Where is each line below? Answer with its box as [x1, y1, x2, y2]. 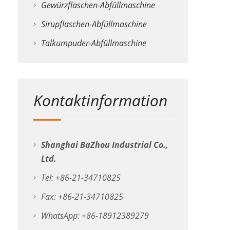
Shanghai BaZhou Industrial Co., [41, 139, 168, 150]
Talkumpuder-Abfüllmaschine [41, 37, 146, 49]
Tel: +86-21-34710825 [41, 171, 121, 183]
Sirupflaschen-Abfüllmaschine [41, 18, 147, 30]
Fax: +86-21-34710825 [41, 190, 123, 202]
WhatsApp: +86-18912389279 [41, 209, 149, 221]
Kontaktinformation [33, 89, 167, 111]
